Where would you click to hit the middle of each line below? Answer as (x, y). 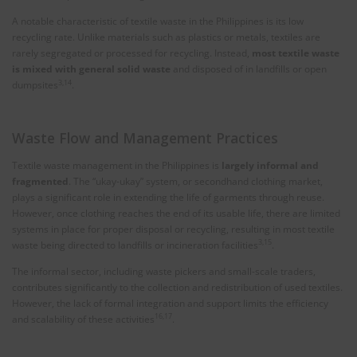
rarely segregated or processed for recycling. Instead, (132, 53)
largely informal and (270, 165)
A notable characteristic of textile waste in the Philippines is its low (158, 22)
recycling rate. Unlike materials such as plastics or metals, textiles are (166, 37)
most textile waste (296, 53)
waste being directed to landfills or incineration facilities (135, 245)
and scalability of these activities (83, 319)
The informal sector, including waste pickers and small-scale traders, (164, 271)
